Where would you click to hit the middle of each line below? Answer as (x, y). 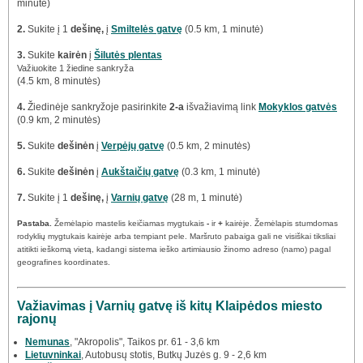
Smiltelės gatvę (147, 30)
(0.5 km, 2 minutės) (207, 146)
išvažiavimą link (221, 107)
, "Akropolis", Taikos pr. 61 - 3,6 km (145, 342)
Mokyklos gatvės (298, 107)
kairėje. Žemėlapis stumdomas (280, 224)
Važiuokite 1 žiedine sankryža (75, 68)
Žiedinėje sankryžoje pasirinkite (97, 107)
